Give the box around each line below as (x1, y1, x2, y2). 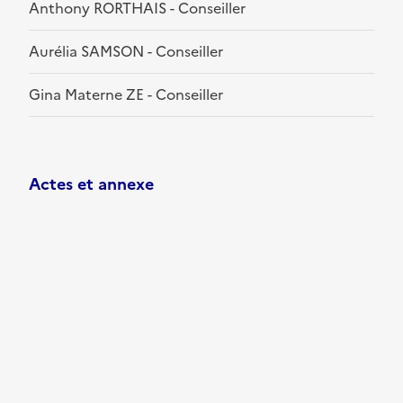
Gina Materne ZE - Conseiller (29, 84, 223, 106)
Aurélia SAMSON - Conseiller (29, 40, 223, 63)
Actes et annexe (29, 172, 154, 197)
